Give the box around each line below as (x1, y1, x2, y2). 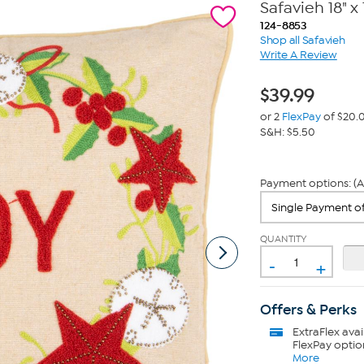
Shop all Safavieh (259, 33, 345, 47)
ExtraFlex (292, 325, 340, 339)
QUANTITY (259, 233, 307, 245)
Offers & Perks (259, 301, 357, 318)
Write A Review (259, 48, 337, 62)
